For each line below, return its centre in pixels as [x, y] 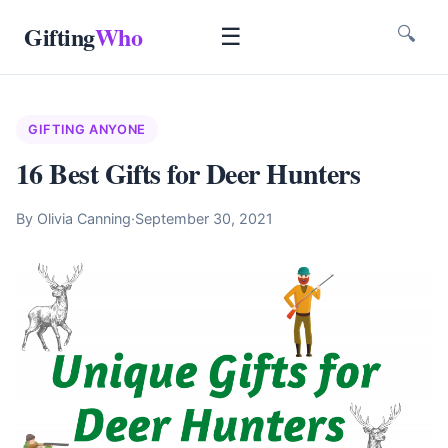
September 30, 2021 [204, 218]
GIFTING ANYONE [87, 129]
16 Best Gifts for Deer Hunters [188, 173]
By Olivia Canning [73, 218]
